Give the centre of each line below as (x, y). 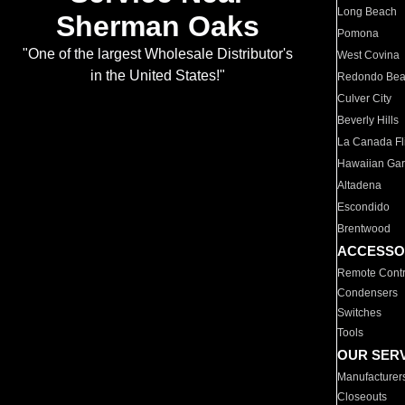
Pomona (358, 33)
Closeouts (363, 397)
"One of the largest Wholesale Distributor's (157, 54)
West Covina (369, 55)
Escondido (364, 207)
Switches (360, 313)
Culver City (365, 99)
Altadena (360, 185)
